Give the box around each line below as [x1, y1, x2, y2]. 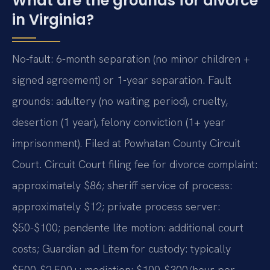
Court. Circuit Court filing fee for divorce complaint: [12, 157, 257, 172]
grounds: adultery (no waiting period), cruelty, [12, 94, 228, 108]
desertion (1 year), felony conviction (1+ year [12, 115, 225, 130]
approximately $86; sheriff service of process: [12, 178, 232, 193]
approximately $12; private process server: [12, 199, 220, 214]
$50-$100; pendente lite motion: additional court [12, 221, 243, 235]
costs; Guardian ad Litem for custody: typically [12, 242, 231, 256]
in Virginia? [12, 10, 94, 30]
